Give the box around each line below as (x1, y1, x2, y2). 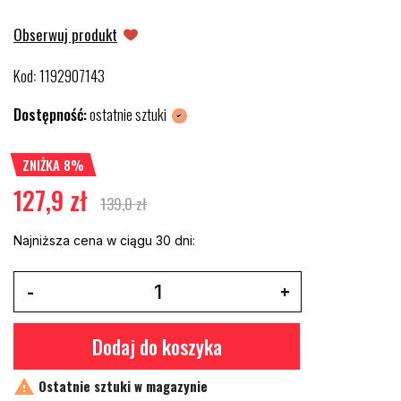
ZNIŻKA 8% (22, 155, 84, 175)
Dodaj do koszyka (91, 332, 222, 361)
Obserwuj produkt (13, 23, 117, 46)
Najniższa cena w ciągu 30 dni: (13, 233, 195, 248)
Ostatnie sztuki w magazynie (35, 376, 208, 396)
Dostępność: (13, 103, 87, 125)
